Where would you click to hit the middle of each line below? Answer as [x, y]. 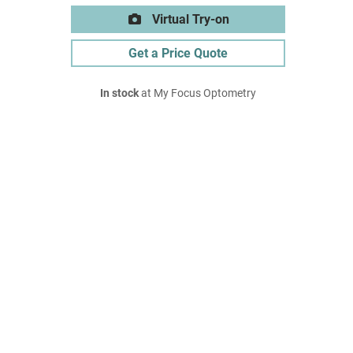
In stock [119, 93]
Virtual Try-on [189, 19]
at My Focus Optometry [197, 93]
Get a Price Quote [178, 53]
